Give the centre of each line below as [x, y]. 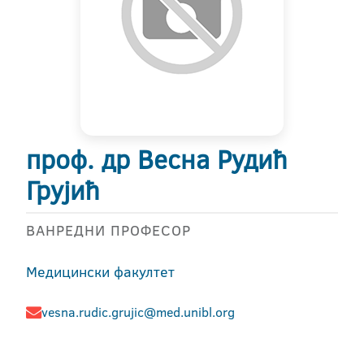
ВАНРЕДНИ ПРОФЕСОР [108, 230]
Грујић [63, 190]
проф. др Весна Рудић [156, 159]
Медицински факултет [100, 272]
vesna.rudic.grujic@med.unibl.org [138, 312]
